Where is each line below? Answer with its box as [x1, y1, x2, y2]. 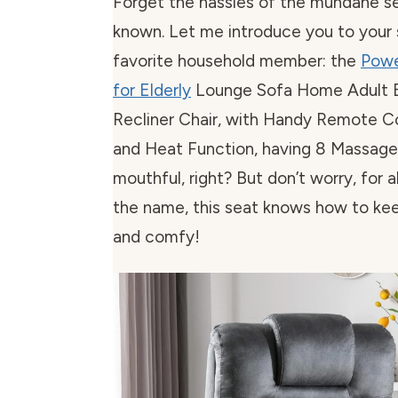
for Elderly [113, 80, 191, 101]
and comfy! [113, 227, 200, 248]
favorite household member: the [113, 51, 361, 72]
